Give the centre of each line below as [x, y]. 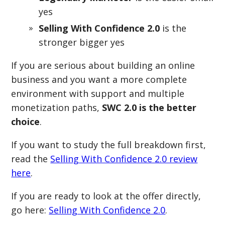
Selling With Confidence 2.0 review [124, 159]
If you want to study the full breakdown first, [109, 145]
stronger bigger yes [82, 42]
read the [31, 159]
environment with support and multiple [98, 93]
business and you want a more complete [99, 79]
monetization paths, [57, 107]
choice [26, 122]
